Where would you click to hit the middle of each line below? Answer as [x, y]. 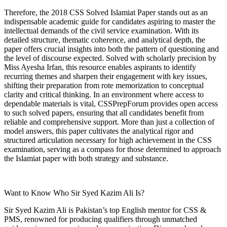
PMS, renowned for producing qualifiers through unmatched [101, 219]
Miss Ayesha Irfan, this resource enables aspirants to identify [100, 67]
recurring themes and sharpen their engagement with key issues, [106, 76]
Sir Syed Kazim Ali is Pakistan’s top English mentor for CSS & [105, 210]
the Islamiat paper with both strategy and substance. [86, 158]
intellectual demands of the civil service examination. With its [101, 30]
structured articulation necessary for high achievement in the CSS [108, 140]
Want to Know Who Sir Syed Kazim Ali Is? [74, 193]
